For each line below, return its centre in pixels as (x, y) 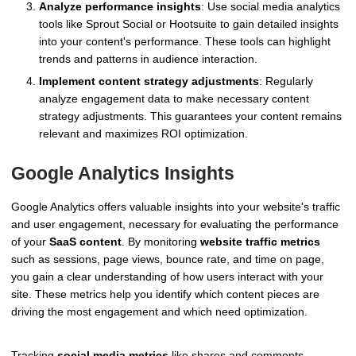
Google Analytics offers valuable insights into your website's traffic (176, 206)
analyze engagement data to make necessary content (174, 99)
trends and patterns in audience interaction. (148, 59)
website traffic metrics (260, 241)
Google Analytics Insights (123, 174)
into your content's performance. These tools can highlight (185, 42)
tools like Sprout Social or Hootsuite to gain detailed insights (189, 24)
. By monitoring (161, 241)
